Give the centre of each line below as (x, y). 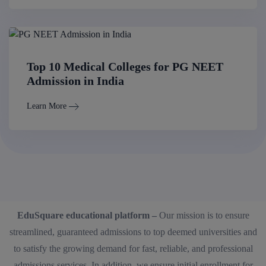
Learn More (47, 106)
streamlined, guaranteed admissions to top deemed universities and (133, 232)
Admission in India (75, 80)
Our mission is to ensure (204, 215)
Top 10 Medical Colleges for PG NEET (125, 66)
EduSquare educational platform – (88, 215)
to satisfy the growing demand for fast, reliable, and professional (133, 248)
